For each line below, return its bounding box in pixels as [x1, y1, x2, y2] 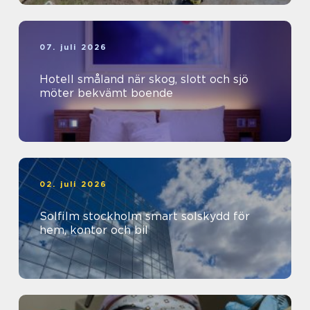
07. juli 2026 [39, 42, 108, 53]
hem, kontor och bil [39, 224, 148, 237]
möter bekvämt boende [39, 86, 173, 100]
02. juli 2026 [39, 179, 108, 190]
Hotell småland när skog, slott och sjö [39, 73, 127, 86]
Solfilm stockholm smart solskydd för [39, 210, 145, 224]
